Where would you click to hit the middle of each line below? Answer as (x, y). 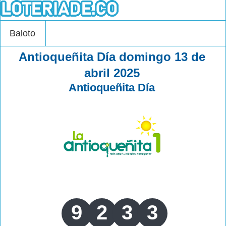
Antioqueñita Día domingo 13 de (112, 57)
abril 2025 (112, 73)
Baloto (22, 33)
